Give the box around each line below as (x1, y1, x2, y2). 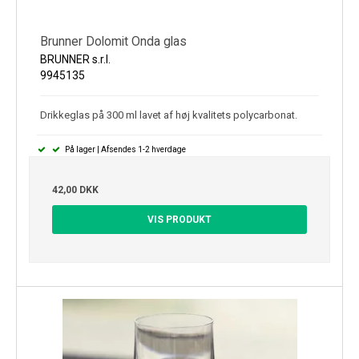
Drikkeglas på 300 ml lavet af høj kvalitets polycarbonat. (40, 108, 297, 121)
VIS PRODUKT (147, 213, 212, 225)
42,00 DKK (52, 184, 99, 196)
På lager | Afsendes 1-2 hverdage (63, 144, 186, 154)
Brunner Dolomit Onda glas (40, 33, 187, 49)
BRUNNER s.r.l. (40, 52, 111, 66)
